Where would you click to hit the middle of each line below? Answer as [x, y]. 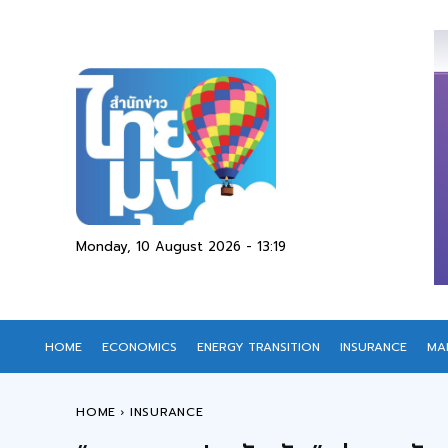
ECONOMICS [139, 346]
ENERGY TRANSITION [258, 346]
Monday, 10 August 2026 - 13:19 [181, 246]
